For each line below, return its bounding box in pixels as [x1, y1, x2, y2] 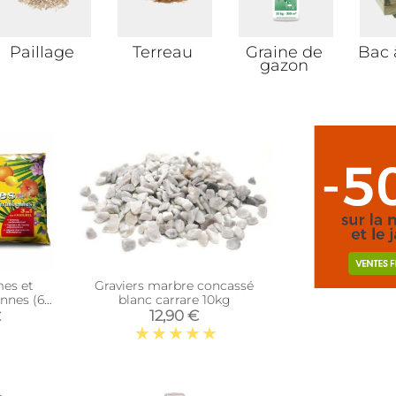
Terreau [133, 42, 194, 62]
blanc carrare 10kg [118, 292, 231, 308]
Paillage [9, 42, 74, 62]
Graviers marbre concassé [95, 278, 255, 293]
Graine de [245, 42, 323, 62]
